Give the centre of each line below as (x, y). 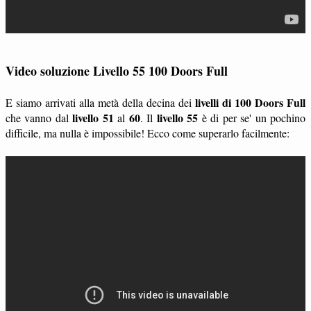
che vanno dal (39, 117)
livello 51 (93, 117)
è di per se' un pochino (252, 117)
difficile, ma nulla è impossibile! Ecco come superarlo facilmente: (148, 133)
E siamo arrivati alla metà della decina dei (100, 102)
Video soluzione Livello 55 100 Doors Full (117, 70)
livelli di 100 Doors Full (250, 102)
